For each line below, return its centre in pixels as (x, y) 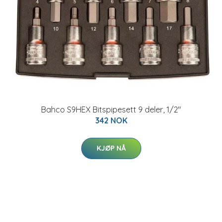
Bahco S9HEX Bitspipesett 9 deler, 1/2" (111, 110)
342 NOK (111, 120)
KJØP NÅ (111, 148)
